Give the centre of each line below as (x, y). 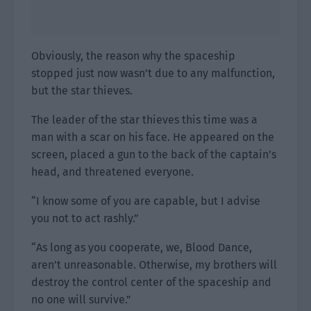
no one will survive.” (81, 300)
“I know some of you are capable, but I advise (146, 201)
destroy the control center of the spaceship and (151, 282)
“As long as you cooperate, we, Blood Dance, (142, 247)
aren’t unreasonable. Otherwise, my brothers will (154, 265)
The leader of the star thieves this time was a (144, 120)
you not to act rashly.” (85, 218)
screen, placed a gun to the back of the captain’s (154, 154)
